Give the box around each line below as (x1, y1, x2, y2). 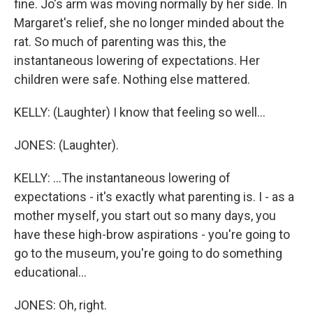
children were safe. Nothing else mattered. (14, 72, 250, 87)
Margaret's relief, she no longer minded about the (14, 15, 284, 30)
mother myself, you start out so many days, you (14, 208, 276, 223)
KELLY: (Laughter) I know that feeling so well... (14, 105, 265, 119)
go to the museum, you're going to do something (14, 246, 282, 261)
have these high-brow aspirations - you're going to (14, 227, 290, 242)
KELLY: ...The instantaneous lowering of (14, 170, 231, 185)
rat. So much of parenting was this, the (14, 34, 226, 49)
